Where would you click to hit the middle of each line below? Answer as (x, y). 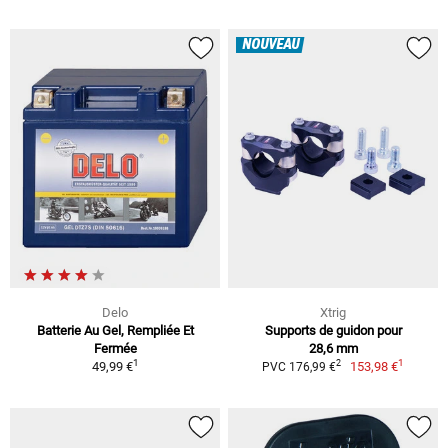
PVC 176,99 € (298, 366)
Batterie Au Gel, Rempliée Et (115, 330)
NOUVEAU (270, 45)
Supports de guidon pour (333, 330)
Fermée (115, 348)
